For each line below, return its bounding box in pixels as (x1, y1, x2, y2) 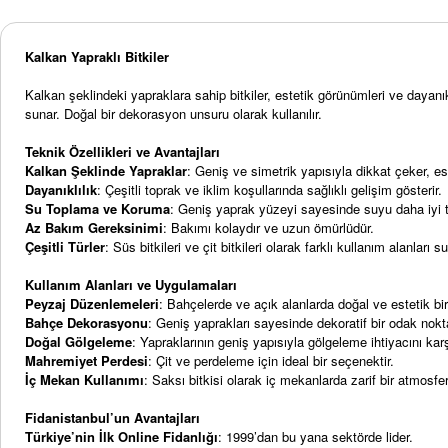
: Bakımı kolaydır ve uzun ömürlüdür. (163, 218, 374, 237)
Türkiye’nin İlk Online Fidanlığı (25, 427, 218, 446)
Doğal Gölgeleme (25, 332, 132, 351)
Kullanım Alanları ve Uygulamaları (25, 275, 237, 294)
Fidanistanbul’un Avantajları (25, 408, 200, 427)
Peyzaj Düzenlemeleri (25, 294, 159, 313)
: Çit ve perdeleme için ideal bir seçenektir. (148, 351, 394, 370)
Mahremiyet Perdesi (25, 351, 148, 370)
